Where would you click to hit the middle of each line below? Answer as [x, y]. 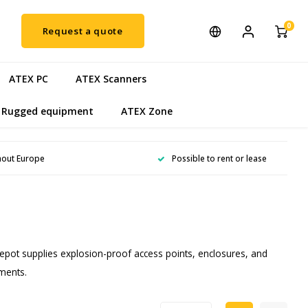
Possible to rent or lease [219, 158]
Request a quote [82, 31]
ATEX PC [29, 78]
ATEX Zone [147, 111]
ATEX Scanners [111, 78]
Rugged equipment [47, 111]
